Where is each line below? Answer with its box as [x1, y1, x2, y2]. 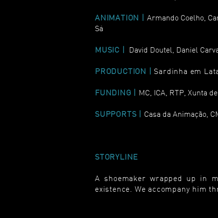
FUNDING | [95, 88, 139, 97]
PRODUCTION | [95, 66, 154, 76]
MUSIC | [95, 45, 127, 54]
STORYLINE [95, 152, 139, 162]
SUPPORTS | [95, 109, 144, 119]
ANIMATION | [95, 13, 147, 22]
